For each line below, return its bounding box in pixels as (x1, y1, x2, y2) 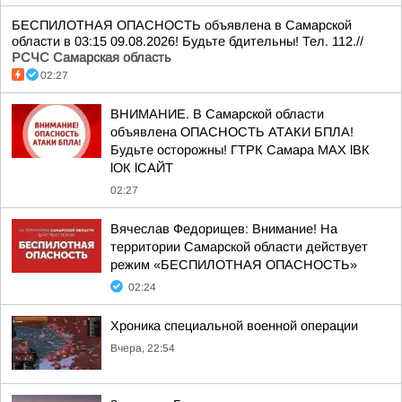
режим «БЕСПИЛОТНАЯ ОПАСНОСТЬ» (110, 258, 357, 272)
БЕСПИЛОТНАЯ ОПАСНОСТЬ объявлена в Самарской (12, 18, 352, 32)
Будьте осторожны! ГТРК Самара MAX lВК (110, 143, 370, 157)
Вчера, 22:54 (110, 342, 175, 354)
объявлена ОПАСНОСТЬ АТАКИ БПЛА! (110, 125, 354, 139)
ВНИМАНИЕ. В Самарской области (110, 107, 324, 121)
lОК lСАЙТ (110, 161, 173, 175)
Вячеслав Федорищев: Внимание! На (110, 222, 337, 236)
